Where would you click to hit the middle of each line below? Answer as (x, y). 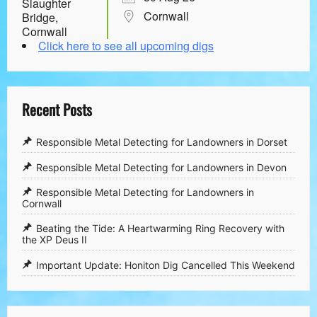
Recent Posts (57, 110)
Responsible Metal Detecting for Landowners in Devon (161, 167)
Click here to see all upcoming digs (126, 46)
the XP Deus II (54, 239)
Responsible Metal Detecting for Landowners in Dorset (162, 142)
